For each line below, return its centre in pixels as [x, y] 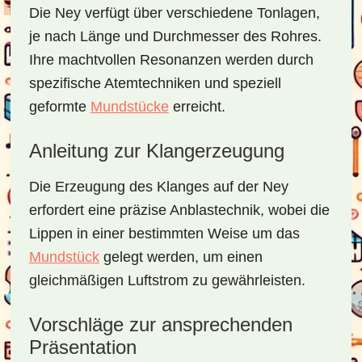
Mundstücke [129, 107]
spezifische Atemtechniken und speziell [155, 83]
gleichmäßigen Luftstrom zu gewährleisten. [167, 280]
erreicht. [197, 107]
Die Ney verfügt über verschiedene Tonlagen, [174, 13]
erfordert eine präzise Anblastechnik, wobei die [179, 210]
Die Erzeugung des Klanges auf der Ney [158, 187]
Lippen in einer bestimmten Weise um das [164, 234]
